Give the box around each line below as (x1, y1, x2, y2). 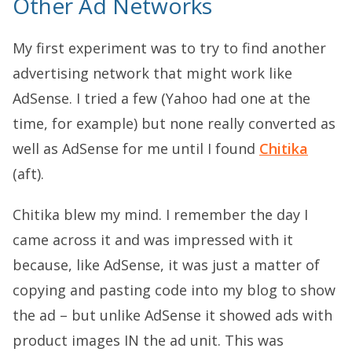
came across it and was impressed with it (13, 230, 293, 250)
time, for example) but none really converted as (13, 114, 335, 134)
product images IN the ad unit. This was (13, 331, 284, 350)
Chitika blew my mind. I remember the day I (13, 205, 308, 225)
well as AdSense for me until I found (13, 139, 259, 159)
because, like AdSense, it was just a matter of (13, 255, 320, 275)
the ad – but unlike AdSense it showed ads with (13, 306, 332, 325)
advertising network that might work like (13, 64, 292, 83)
